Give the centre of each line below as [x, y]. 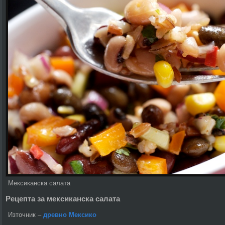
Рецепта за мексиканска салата [63, 199]
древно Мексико [70, 214]
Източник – [26, 214]
